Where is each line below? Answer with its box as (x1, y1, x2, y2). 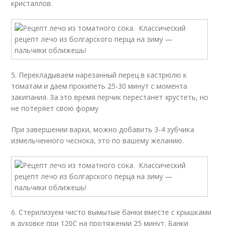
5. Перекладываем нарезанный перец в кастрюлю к (11, 70, 187, 80)
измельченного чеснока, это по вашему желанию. (11, 136, 184, 145)
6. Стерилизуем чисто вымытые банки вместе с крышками (11, 207, 212, 217)
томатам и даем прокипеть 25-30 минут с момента (11, 81, 188, 91)
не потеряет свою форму (11, 103, 99, 113)
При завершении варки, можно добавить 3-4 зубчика (11, 125, 195, 134)
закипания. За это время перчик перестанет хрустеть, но (11, 92, 209, 102)
